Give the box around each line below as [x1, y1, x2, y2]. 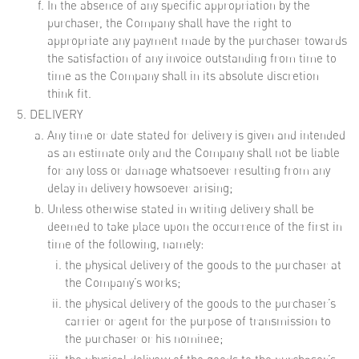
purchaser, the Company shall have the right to [47, 15, 292, 30]
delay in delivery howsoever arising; [47, 180, 232, 196]
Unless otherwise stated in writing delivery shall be [47, 201, 314, 216]
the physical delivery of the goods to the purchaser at [65, 257, 341, 272]
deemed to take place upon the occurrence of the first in [47, 219, 342, 234]
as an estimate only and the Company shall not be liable [47, 145, 340, 160]
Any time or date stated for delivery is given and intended [47, 127, 345, 143]
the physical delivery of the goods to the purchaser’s [65, 296, 336, 311]
